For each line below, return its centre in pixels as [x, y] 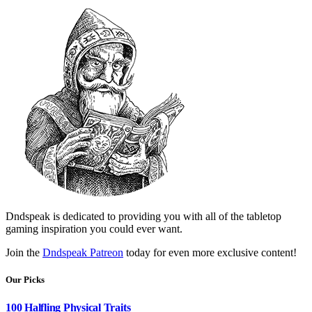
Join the [24, 253]
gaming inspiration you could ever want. [94, 229]
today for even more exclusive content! [210, 253]
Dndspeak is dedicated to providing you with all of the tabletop [143, 217]
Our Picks [25, 280]
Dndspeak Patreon [83, 253]
